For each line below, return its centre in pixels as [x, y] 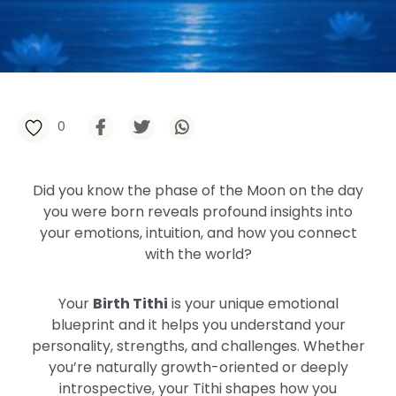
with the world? [198, 254]
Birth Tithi [130, 304]
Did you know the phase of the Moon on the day [198, 190]
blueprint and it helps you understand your [198, 325]
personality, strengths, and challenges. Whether [198, 346]
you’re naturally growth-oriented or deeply [198, 367]
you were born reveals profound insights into [198, 212]
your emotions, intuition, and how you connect [198, 233]
